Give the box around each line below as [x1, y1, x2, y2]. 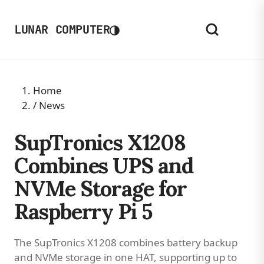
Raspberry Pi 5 [14, 198, 152, 225]
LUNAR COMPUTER [14, 22, 110, 37]
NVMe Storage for [14, 175, 187, 202]
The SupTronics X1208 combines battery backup [14, 236, 237, 249]
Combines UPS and [14, 152, 193, 179]
